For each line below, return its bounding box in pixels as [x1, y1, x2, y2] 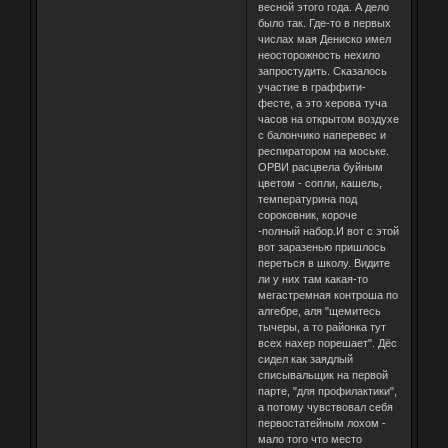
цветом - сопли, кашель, [257, 176, 382, 189]
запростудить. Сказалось [257, 64, 387, 77]
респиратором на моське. [257, 144, 389, 157]
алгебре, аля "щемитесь [257, 304, 381, 317]
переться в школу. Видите [257, 256, 390, 269]
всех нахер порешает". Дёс [257, 336, 397, 349]
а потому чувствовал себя [257, 400, 393, 413]
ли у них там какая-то [257, 272, 368, 285]
